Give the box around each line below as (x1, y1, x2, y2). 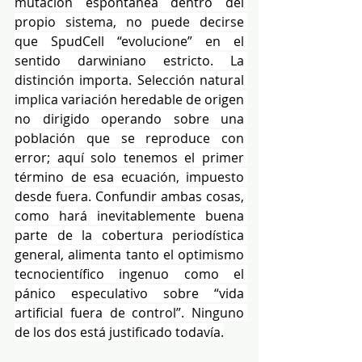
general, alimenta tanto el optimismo (15, 245, 244, 263)
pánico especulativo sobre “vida (15, 284, 244, 302)
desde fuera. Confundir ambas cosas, (15, 187, 244, 205)
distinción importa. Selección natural (15, 70, 244, 89)
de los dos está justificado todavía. (15, 322, 224, 341)
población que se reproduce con (15, 128, 244, 147)
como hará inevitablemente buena (15, 206, 244, 225)
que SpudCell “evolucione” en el (15, 32, 244, 50)
